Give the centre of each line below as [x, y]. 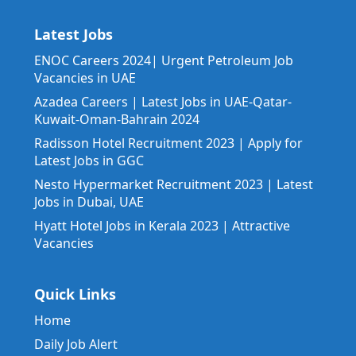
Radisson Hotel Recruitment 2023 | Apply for [168, 143]
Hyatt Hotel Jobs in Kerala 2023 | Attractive [162, 226]
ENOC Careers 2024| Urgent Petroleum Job [164, 61]
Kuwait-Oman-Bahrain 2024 [117, 120]
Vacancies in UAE [85, 78]
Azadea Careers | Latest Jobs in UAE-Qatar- [163, 102]
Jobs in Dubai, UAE [89, 202]
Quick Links [75, 294]
